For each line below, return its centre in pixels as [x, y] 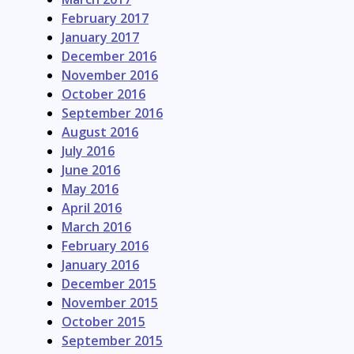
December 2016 [109, 56]
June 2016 [91, 170]
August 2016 [100, 132]
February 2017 [105, 19]
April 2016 [92, 208]
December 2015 [109, 284]
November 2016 [110, 75]
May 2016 [90, 189]
